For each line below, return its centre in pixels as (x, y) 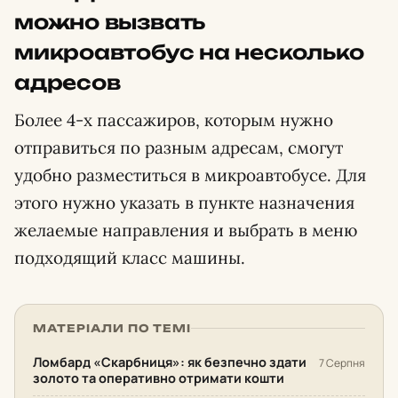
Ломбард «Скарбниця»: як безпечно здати (170, 362)
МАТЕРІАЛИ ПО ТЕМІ (112, 328)
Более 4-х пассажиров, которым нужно (174, 119)
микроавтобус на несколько (189, 52)
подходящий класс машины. (130, 257)
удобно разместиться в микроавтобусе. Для (190, 175)
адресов (68, 82)
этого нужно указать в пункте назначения (184, 202)
